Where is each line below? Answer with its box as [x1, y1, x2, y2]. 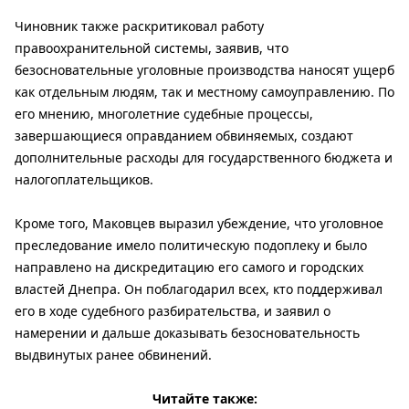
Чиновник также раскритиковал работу [15, 17, 264, 36]
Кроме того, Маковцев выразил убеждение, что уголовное [15, 215, 383, 233]
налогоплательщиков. [15, 171, 153, 189]
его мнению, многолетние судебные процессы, [15, 105, 313, 123]
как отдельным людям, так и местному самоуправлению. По [15, 83, 394, 101]
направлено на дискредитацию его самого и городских [15, 258, 363, 277]
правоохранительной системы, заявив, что [15, 39, 288, 58]
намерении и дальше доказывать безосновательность [15, 324, 360, 342]
